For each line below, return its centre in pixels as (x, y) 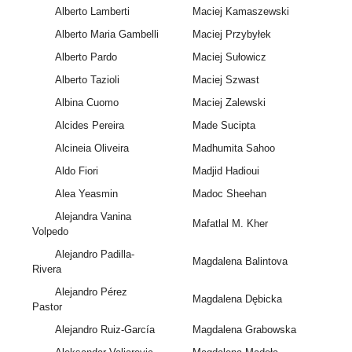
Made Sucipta (224, 126)
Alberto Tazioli (87, 80)
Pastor (48, 307)
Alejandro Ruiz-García (104, 330)
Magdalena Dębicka (237, 299)
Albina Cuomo (86, 103)
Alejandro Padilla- (94, 255)
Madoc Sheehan (229, 194)
